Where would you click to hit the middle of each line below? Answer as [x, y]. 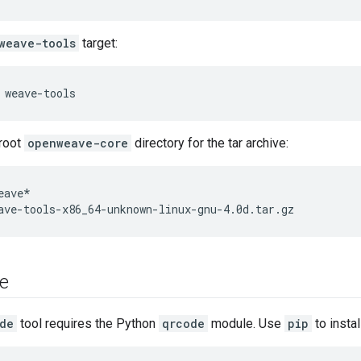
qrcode [183, 324]
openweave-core [78, 143]
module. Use [246, 324]
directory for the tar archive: [210, 143]
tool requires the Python [88, 324]
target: [98, 44]
